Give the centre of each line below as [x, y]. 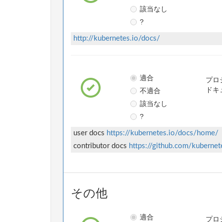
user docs [90, 133]
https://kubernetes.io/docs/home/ [163, 133]
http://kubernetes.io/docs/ [117, 39]
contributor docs [101, 146]
